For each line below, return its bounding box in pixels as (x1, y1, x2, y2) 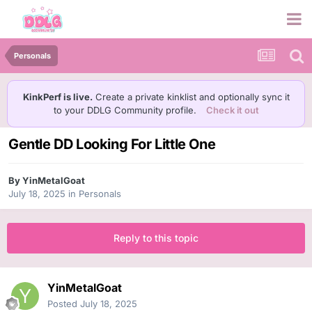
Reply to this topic (114, 232, 198, 244)
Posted (47, 298, 80, 310)
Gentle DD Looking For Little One (8, 136, 216, 153)
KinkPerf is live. (22, 91, 93, 102)
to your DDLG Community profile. (53, 104, 199, 116)
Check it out (205, 104, 259, 116)
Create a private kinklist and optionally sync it (92, 91, 290, 102)
